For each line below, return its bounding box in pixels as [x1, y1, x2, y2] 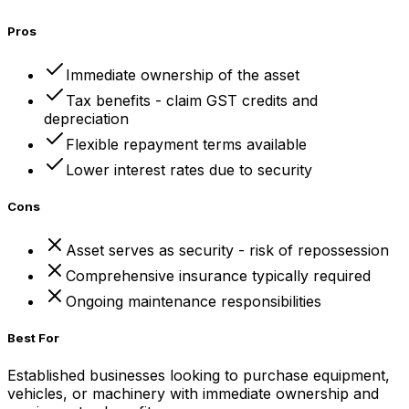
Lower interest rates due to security [66, 160, 312, 179]
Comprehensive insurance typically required [66, 267, 371, 286]
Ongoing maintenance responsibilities [66, 292, 321, 311]
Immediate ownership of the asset [66, 65, 299, 84]
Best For [7, 330, 59, 346]
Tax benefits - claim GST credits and [66, 90, 318, 110]
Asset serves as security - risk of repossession [66, 241, 389, 260]
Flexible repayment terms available [66, 134, 307, 153]
